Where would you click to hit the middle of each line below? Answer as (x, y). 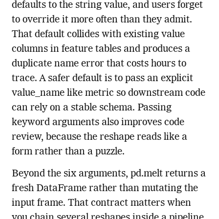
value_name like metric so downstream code (108, 94)
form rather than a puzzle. (68, 152)
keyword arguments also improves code (98, 123)
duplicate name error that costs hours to (99, 64)
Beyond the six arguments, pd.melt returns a (109, 174)
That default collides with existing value (98, 35)
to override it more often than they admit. (102, 20)
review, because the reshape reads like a (99, 138)
